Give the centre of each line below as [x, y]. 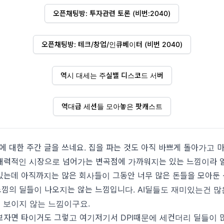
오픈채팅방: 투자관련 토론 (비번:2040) [112, 13]
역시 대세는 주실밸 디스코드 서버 [112, 75]
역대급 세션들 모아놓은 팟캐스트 [112, 106]
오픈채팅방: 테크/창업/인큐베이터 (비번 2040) [112, 44]
